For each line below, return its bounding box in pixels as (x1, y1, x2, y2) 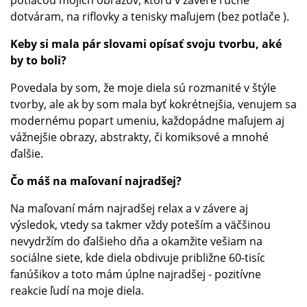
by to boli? (10, 52, 69, 68)
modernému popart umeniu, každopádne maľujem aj (10, 112, 284, 128)
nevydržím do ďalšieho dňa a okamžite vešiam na (10, 233, 262, 249)
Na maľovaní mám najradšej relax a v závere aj (10, 200, 248, 216)
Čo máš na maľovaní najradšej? (10, 173, 182, 188)
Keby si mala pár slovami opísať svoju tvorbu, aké (10, 36, 282, 51)
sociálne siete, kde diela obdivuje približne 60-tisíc (10, 249, 265, 265)
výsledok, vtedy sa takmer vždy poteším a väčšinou (10, 217, 271, 232)
